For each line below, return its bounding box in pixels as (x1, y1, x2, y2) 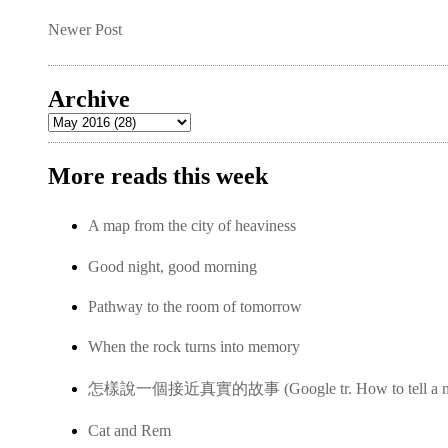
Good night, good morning (88, 257, 257, 275)
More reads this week (48, 163, 268, 189)
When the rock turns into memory (88, 338, 300, 356)
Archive (48, 86, 130, 112)
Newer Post (48, 21, 122, 38)
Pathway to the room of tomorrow (88, 297, 302, 315)
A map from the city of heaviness (88, 217, 296, 235)
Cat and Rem (88, 422, 171, 440)
